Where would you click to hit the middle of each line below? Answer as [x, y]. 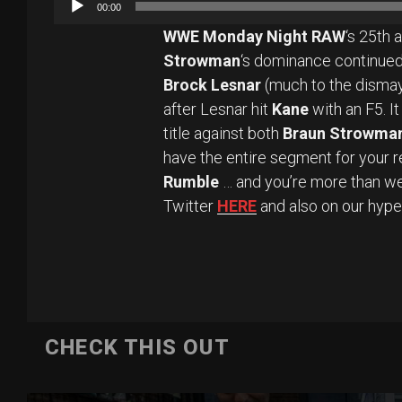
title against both [223, 134]
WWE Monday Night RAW [254, 37]
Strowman [202, 61]
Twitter [190, 206]
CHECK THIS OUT [137, 348]
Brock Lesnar [212, 85]
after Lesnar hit [218, 109]
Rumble [191, 182]
